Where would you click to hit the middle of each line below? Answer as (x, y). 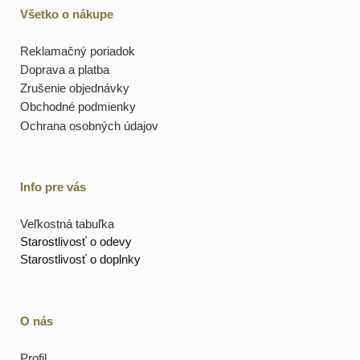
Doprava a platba (65, 69)
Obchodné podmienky (78, 106)
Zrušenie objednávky (75, 88)
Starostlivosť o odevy (76, 242)
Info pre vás (53, 186)
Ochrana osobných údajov (89, 125)
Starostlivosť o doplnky (80, 260)
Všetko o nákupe (67, 14)
